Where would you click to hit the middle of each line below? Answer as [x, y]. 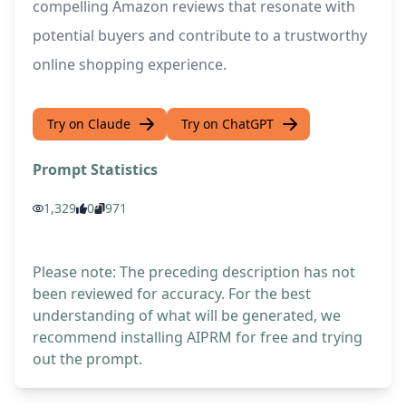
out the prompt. [87, 359]
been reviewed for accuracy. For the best [172, 294]
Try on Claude [89, 124]
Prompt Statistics [95, 170]
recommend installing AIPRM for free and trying [198, 338]
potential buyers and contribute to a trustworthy [200, 36]
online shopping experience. [130, 65]
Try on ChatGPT [227, 124]
